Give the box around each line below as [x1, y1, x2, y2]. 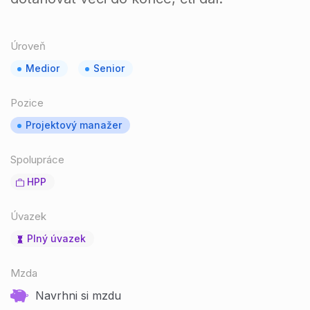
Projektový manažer [26, 119, 122, 131]
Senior [93, 62, 125, 74]
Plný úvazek [27, 232, 86, 244]
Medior [26, 62, 60, 74]
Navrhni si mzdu [35, 289, 121, 303]
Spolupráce [10, 153, 64, 166]
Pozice [10, 96, 44, 109]
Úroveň [10, 39, 46, 53]
